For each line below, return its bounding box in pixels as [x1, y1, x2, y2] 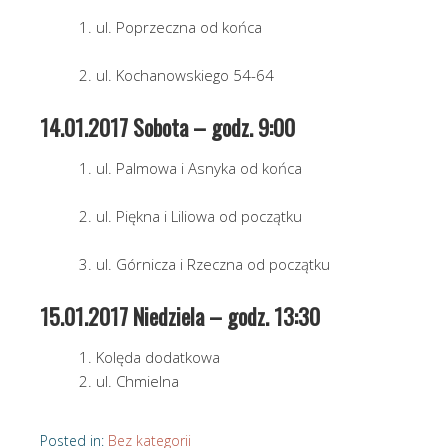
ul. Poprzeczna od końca [96, 17, 262, 38]
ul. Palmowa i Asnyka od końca [96, 158, 302, 179]
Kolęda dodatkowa [96, 347, 220, 368]
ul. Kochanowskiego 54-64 [96, 65, 274, 86]
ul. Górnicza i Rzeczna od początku [96, 254, 330, 275]
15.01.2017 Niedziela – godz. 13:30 [40, 300, 320, 333]
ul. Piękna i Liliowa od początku [96, 206, 302, 227]
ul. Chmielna [96, 371, 179, 392]
